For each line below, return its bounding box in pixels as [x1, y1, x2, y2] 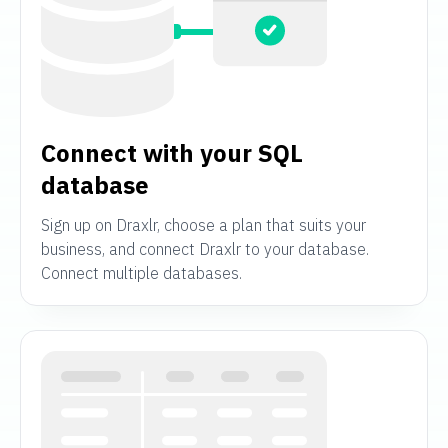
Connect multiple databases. [41, 263, 242, 283]
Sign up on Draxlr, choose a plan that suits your [41, 215, 366, 235]
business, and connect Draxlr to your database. [41, 239, 369, 259]
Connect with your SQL [41, 137, 303, 169]
